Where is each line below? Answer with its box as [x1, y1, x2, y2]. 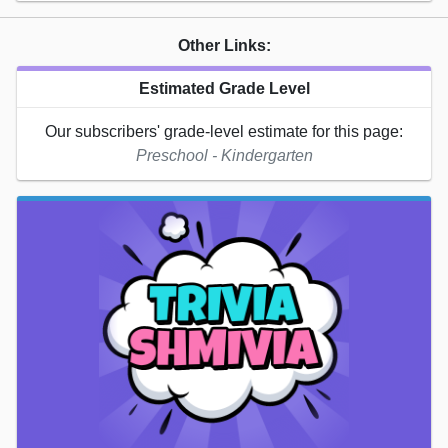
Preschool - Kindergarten [135, 146, 313, 164]
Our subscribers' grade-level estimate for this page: [45, 122, 403, 140]
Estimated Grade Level [138, 79, 310, 97]
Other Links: [177, 36, 271, 54]
